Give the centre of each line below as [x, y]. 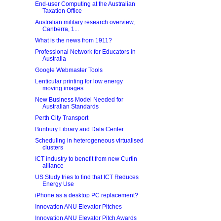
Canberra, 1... [60, 29]
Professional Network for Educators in [85, 52]
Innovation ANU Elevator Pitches [78, 207]
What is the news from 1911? [73, 40]
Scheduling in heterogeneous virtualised [89, 141]
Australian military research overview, [85, 22]
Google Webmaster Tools [69, 70]
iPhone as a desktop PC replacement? [86, 195]
